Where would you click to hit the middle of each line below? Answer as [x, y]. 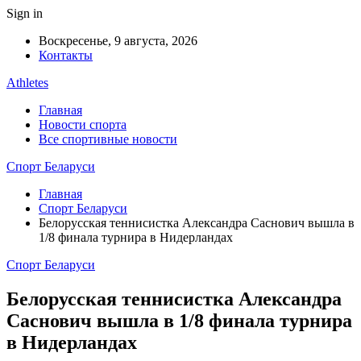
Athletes [27, 83]
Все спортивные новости [108, 139]
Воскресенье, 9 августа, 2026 [118, 41]
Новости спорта [83, 124]
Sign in [25, 13]
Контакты [66, 55]
